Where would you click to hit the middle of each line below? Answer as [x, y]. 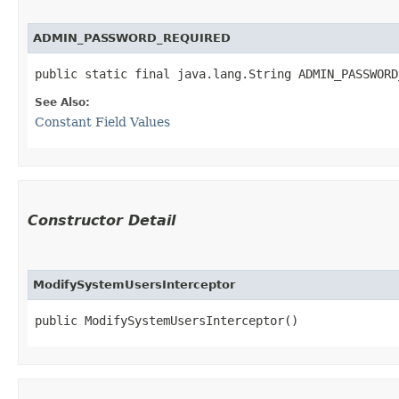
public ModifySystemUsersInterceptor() [167, 320]
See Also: [62, 102]
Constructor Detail [102, 220]
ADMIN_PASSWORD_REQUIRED [132, 37]
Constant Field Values [102, 122]
